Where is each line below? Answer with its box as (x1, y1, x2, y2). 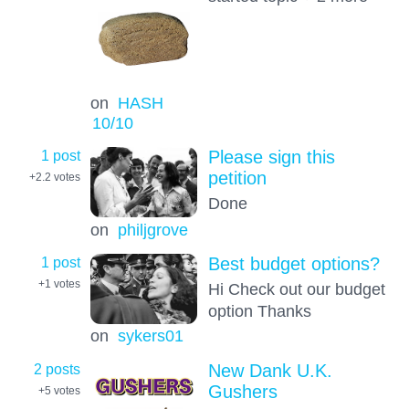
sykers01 (117, 326, 184, 346)
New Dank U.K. (207, 360, 332, 381)
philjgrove (117, 219, 188, 239)
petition (207, 168, 267, 189)
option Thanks (207, 301, 311, 321)
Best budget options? (207, 254, 380, 275)
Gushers (207, 381, 278, 402)
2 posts (34, 360, 80, 377)
